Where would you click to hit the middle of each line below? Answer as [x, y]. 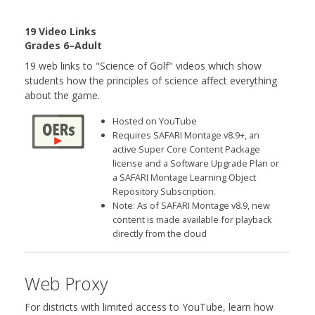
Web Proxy [66, 284]
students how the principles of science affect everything [151, 81]
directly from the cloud [159, 234]
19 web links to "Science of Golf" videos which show [143, 66]
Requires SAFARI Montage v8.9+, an [186, 135]
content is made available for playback [192, 220]
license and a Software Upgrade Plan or [195, 163]
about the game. [62, 96]
